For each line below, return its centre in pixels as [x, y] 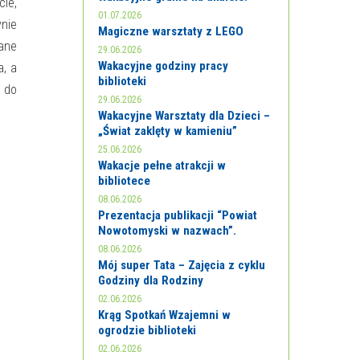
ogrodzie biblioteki [147, 330]
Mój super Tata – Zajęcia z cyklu [182, 265]
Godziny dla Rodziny [151, 280]
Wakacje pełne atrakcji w [162, 166]
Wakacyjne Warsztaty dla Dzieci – [184, 116]
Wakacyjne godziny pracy [164, 66]
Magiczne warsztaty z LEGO [171, 31]
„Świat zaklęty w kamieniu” [168, 131]
